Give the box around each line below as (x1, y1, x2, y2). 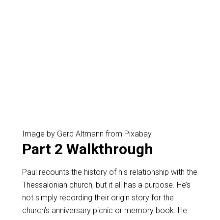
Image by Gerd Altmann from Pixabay (22, 129, 152, 138)
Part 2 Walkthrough (22, 140, 153, 158)
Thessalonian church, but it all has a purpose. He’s (22, 180, 191, 190)
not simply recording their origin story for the (22, 193, 174, 202)
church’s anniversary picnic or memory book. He (22, 206, 187, 215)
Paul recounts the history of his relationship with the (22, 167, 197, 177)
